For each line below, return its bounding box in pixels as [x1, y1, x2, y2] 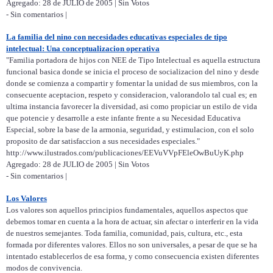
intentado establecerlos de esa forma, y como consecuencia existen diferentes [6, 252, 259, 261]
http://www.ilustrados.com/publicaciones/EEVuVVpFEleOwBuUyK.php [6, 148, 244, 158]
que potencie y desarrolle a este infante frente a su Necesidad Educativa [6, 113, 241, 123]
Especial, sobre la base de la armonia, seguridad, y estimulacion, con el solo [6, 125, 254, 135]
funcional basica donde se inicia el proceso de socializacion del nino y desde [6, 67, 259, 77]
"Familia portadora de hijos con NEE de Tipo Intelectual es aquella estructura [6, 55, 260, 65]
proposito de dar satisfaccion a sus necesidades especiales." [6, 136, 200, 146]
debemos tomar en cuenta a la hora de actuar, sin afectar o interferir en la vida [6, 217, 258, 227]
